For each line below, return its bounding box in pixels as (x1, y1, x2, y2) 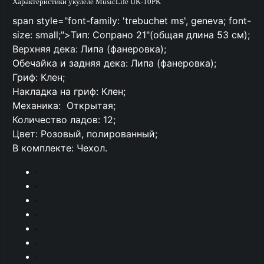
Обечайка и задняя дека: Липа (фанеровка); (12, 57, 216, 69)
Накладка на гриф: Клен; (12, 85, 126, 97)
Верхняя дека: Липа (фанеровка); (12, 43, 166, 55)
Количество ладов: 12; (12, 114, 115, 126)
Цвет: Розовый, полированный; (12, 128, 157, 140)
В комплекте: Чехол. (12, 142, 107, 154)
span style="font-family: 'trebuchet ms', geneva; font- (12, 15, 251, 27)
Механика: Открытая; (12, 100, 115, 111)
